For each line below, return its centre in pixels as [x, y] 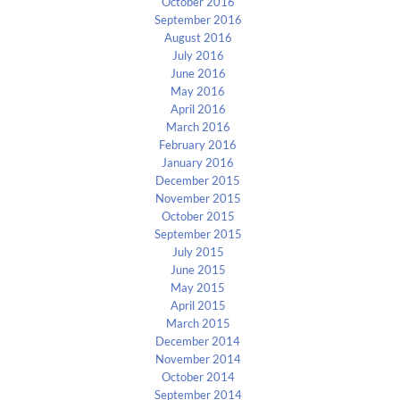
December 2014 [198, 342]
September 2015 [198, 234]
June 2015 [198, 270]
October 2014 [198, 377]
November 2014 [198, 359]
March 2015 [198, 324]
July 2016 [198, 56]
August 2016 [198, 38]
